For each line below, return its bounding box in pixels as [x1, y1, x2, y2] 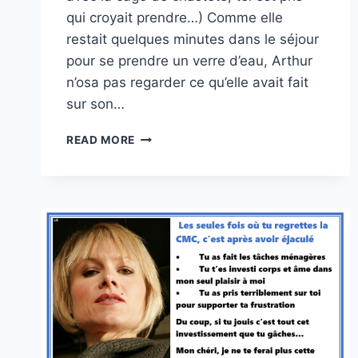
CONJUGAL [134, 197, 201, 210]
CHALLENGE [134, 180, 205, 193]
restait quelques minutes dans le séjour [66, 31, 319, 48]
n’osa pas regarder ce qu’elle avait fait [66, 74, 308, 91]
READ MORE [66, 133, 136, 147]
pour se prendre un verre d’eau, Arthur [66, 53, 312, 70]
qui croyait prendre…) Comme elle [66, 10, 283, 26]
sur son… [66, 96, 125, 113]
